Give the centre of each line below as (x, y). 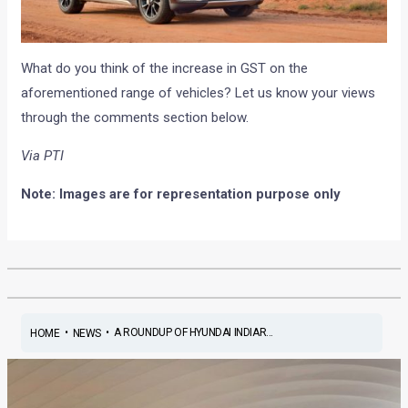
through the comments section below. (135, 117)
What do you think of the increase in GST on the (165, 68)
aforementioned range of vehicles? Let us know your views (199, 92)
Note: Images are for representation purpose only (181, 194)
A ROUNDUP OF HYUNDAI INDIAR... (193, 333)
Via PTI (43, 155)
